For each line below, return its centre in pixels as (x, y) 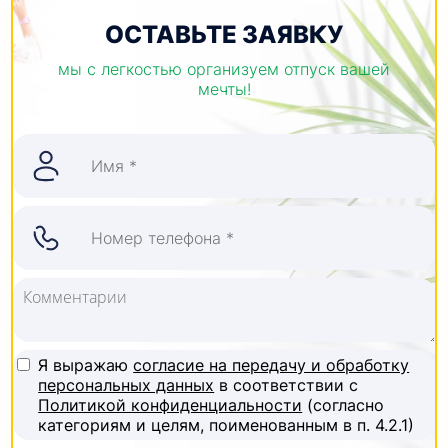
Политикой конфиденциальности (170, 405)
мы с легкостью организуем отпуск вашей (224, 69)
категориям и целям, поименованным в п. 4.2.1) (226, 425)
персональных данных (126, 385)
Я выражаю (86, 365)
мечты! (224, 89)
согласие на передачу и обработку (271, 365)
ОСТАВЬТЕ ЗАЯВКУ (224, 34)
